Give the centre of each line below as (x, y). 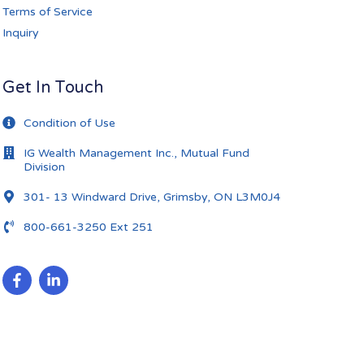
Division (44, 167)
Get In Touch (52, 87)
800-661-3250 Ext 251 (88, 227)
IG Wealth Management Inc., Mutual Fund (136, 153)
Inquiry (20, 32)
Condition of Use (69, 123)
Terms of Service (47, 11)
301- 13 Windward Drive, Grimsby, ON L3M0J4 (152, 197)
